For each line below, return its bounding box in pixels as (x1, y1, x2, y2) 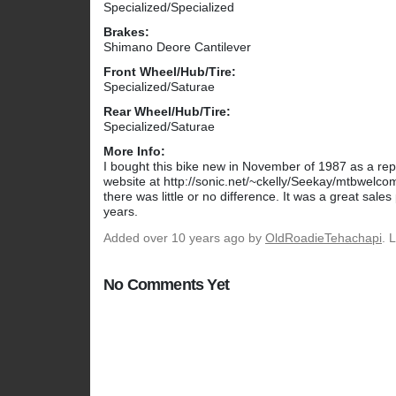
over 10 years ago (143, 231, 245, 246)
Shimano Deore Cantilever (103, 40, 251, 55)
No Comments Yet (103, 276, 229, 294)
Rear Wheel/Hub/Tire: (103, 104, 231, 119)
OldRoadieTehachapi (265, 231, 382, 246)
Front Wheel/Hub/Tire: (103, 65, 236, 80)
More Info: (103, 144, 165, 159)
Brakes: (103, 25, 149, 40)
